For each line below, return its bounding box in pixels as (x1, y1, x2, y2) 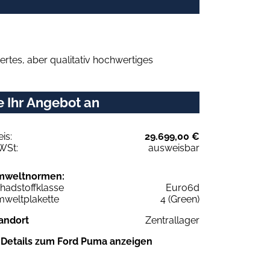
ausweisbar (148, 142, 199, 154)
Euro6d (166, 181, 199, 193)
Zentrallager (145, 214, 199, 226)
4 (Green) (160, 193, 199, 205)
